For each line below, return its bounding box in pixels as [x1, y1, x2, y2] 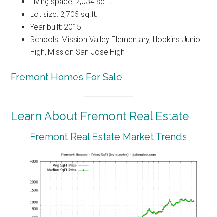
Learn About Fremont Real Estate [11, 109, 189, 124]
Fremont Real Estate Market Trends [30, 131, 187, 143]
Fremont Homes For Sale [11, 71, 123, 83]
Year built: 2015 [30, 22, 82, 32]
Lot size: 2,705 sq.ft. [30, 10, 98, 19]
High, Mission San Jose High [30, 47, 125, 57]
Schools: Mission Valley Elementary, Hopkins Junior [30, 35, 203, 45]
